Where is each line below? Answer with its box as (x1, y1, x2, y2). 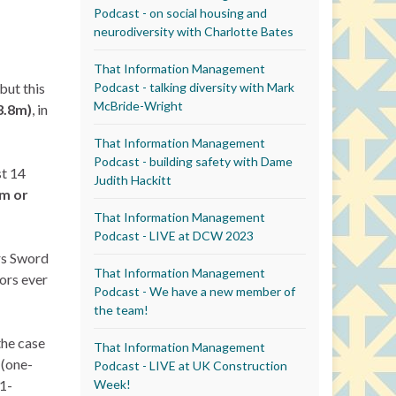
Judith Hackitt (94, 171, 171, 187)
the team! (94, 301, 148, 317)
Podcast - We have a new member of (94, 283, 295, 299)
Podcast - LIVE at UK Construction (94, 357, 287, 373)
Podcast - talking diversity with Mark (94, 79, 294, 95)
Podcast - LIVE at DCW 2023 (94, 227, 254, 243)
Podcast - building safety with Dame (94, 153, 293, 169)
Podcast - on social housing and (94, 4, 267, 20)
